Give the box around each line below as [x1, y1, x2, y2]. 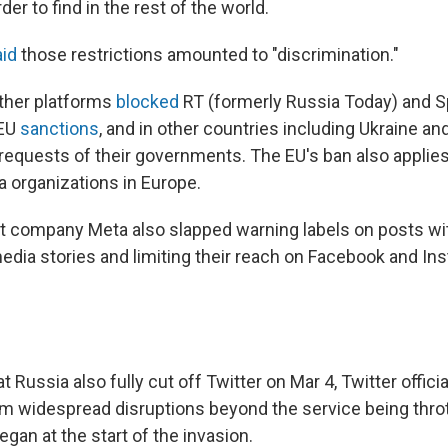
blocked [116, 91, 179, 112]
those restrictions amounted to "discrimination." [17, 44, 399, 65]
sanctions [20, 118, 99, 139]
